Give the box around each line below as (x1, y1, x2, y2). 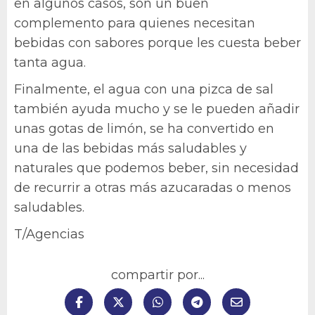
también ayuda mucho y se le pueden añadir (14, 101, 300, 117)
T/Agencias (14, 226, 84, 242)
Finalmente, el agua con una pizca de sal (14, 81, 274, 97)
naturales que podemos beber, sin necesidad (14, 160, 299, 176)
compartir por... (110, 266, 205, 283)
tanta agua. (14, 54, 86, 70)
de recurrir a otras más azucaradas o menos (14, 179, 291, 195)
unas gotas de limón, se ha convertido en (14, 120, 274, 136)
